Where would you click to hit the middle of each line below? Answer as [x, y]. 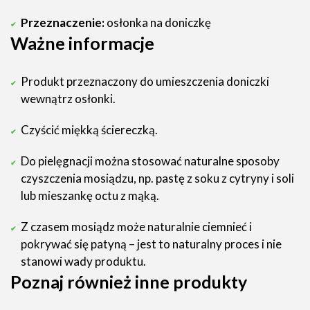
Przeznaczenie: [63, 22]
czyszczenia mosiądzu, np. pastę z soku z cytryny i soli [157, 178]
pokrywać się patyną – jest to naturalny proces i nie [151, 244]
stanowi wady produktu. [83, 261]
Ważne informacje [82, 43]
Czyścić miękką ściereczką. [89, 130]
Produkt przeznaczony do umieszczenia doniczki [145, 81]
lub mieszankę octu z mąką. [90, 195]
